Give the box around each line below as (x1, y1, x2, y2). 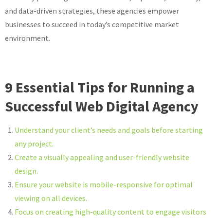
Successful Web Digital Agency (5, 96, 199, 115)
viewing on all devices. (15, 193, 87, 203)
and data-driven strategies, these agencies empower (5, 5, 179, 16)
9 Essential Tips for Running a (5, 77, 195, 96)
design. (15, 165, 38, 176)
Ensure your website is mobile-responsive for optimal (15, 179, 193, 189)
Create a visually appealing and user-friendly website (15, 152, 189, 162)
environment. (5, 33, 50, 43)
